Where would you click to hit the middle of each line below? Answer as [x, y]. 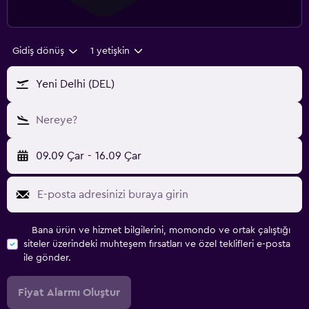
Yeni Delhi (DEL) [75, 84]
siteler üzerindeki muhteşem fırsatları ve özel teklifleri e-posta [157, 245]
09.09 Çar [60, 156]
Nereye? [57, 120]
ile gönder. [47, 258]
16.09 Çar [118, 156]
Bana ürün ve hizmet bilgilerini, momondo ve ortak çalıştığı [161, 231]
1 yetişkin [110, 51]
